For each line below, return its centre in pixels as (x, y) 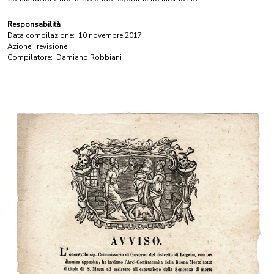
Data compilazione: (41, 35)
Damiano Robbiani (89, 57)
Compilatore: (30, 57)
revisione (52, 46)
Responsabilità (34, 24)
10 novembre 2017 (110, 35)
